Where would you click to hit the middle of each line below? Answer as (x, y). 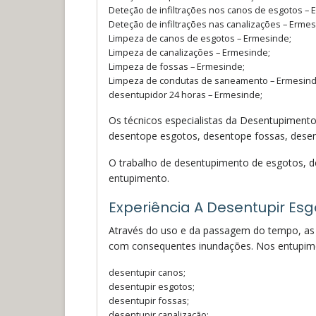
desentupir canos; (147, 272)
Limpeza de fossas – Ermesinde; (177, 66)
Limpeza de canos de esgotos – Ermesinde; (200, 38)
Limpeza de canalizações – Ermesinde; (189, 52)
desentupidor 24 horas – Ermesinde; (186, 94)
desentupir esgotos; (152, 286)
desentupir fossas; (149, 300)
